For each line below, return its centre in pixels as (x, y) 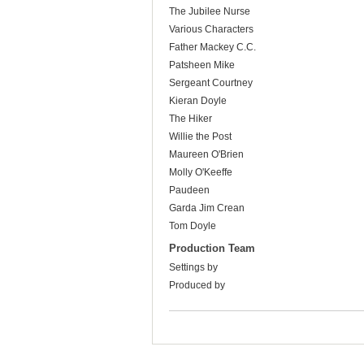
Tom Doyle (193, 226)
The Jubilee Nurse (210, 12)
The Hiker (191, 119)
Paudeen (189, 191)
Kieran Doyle (198, 101)
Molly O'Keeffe (201, 173)
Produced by (197, 286)
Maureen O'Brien (206, 155)
